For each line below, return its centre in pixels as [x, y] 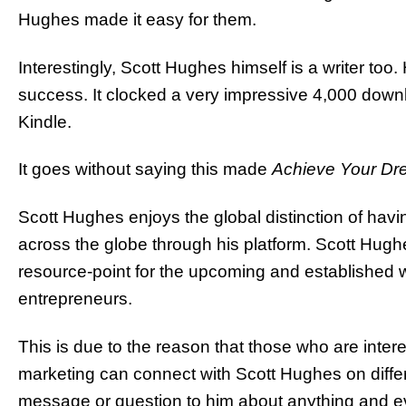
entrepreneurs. [75, 299]
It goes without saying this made [145, 169]
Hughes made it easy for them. [137, 19]
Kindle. [45, 121]
